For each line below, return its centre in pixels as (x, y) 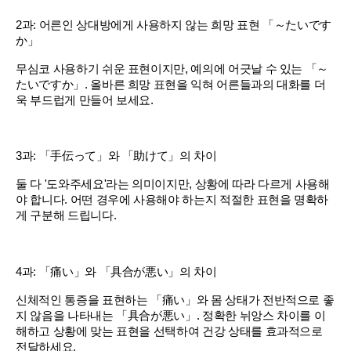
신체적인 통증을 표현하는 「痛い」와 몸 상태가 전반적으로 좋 (175, 300)
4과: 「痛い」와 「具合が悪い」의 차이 (116, 272)
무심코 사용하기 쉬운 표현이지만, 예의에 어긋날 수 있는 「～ (172, 69)
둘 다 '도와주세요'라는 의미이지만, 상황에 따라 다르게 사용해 (173, 184)
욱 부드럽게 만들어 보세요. (85, 100)
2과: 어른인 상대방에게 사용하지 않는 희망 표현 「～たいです (174, 25)
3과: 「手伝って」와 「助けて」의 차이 (116, 156)
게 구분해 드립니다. (66, 215)
